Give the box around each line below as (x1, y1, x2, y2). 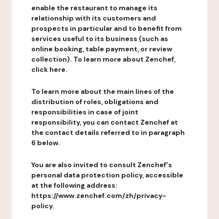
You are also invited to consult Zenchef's (31, 160, 172, 169)
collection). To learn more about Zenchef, (31, 55, 175, 64)
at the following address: (31, 181, 117, 190)
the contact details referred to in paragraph (31, 128, 185, 137)
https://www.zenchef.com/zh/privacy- (31, 191, 166, 200)
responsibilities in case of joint (31, 108, 138, 116)
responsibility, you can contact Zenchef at (31, 118, 178, 127)
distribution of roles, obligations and (31, 97, 158, 106)
